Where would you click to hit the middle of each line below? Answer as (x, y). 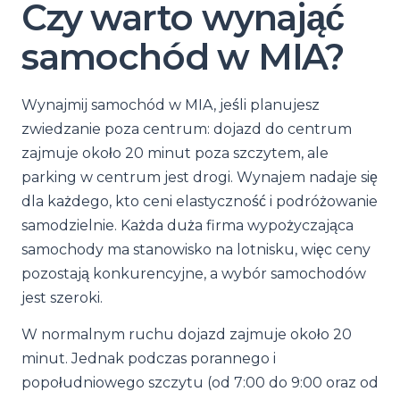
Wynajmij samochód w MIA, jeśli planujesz (171, 105)
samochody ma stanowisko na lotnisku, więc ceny (196, 250)
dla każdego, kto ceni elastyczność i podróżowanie (200, 201)
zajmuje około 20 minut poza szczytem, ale (175, 153)
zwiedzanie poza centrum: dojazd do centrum (187, 129)
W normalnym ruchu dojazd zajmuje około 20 (187, 334)
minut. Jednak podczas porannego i (149, 358)
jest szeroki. (62, 298)
